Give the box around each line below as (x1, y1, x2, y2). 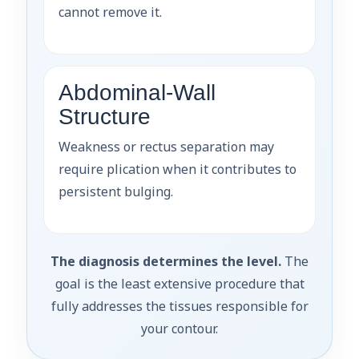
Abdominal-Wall (58, 79, 216, 105)
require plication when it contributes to (58, 159, 296, 178)
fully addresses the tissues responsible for (50, 296, 309, 315)
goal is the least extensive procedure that (54, 274, 305, 292)
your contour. (141, 319, 218, 337)
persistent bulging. (58, 182, 173, 200)
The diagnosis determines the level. (50, 252, 281, 270)
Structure (58, 103, 151, 129)
